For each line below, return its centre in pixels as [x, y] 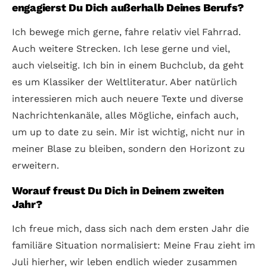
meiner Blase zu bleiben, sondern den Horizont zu [128, 148]
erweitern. [35, 165]
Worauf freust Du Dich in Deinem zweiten [118, 190]
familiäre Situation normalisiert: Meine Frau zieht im [133, 245]
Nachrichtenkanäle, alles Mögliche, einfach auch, [125, 115]
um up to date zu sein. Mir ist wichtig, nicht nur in [128, 132]
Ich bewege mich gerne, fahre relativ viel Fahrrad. [126, 32]
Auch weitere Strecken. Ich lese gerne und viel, [121, 48]
